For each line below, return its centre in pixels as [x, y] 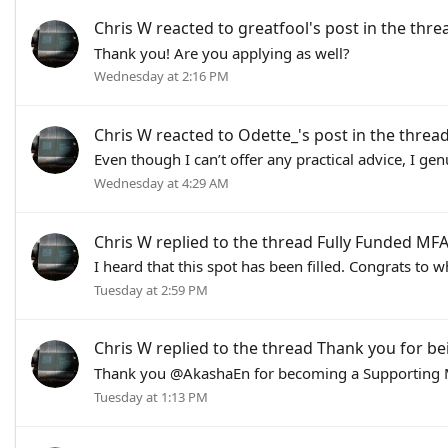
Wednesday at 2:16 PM [161, 76]
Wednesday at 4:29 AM [161, 183]
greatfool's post [298, 27]
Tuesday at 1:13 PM [151, 396]
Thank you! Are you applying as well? [222, 52]
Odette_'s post [293, 134]
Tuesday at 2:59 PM [151, 290]
